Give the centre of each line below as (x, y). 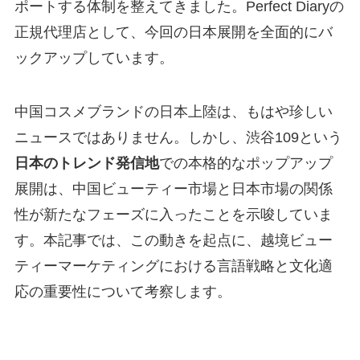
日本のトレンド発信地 (86, 164)
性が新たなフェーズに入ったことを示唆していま (173, 215)
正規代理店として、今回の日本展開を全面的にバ (173, 32)
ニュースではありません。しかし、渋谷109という (178, 138)
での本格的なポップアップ (245, 164)
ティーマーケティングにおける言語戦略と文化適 (173, 266)
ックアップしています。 (94, 57)
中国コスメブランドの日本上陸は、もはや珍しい (173, 112)
